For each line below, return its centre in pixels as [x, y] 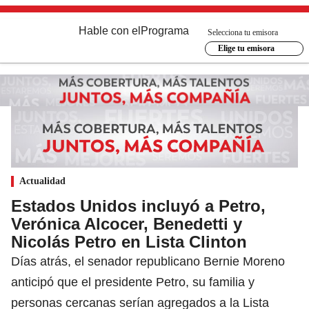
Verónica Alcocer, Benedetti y [127, 223]
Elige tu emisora [246, 48]
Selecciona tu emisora [243, 32]
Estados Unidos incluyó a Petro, [138, 206]
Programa [165, 31]
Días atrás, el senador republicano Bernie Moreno [148, 261]
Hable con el [110, 31]
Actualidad [42, 181]
